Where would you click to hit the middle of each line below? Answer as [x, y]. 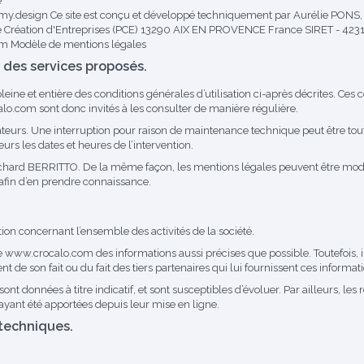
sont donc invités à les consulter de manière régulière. [167, 108]
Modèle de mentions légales [78, 44]
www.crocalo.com [49, 253]
